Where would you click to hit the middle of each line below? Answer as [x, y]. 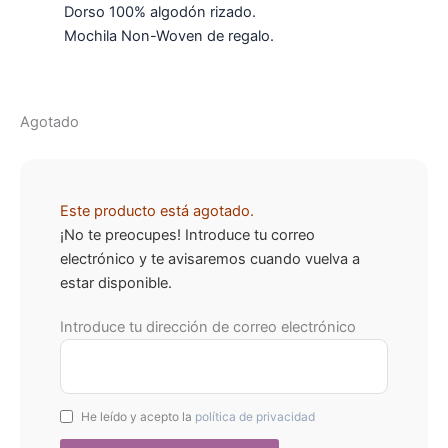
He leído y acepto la [138, 417]
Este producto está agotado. [157, 211]
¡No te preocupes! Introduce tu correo [187, 235]
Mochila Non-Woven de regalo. [168, 35]
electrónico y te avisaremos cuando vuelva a [210, 259]
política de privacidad [255, 417]
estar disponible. [116, 283]
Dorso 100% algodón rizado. [159, 11]
